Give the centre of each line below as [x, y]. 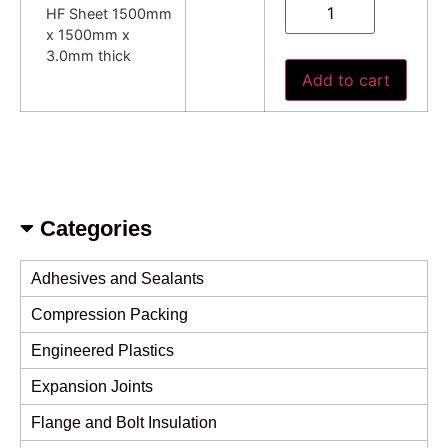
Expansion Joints [92, 386]
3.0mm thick [88, 55]
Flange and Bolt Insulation [124, 422]
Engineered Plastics [102, 350]
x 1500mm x [88, 34]
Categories [93, 228]
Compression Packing [109, 314]
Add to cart [346, 79]
